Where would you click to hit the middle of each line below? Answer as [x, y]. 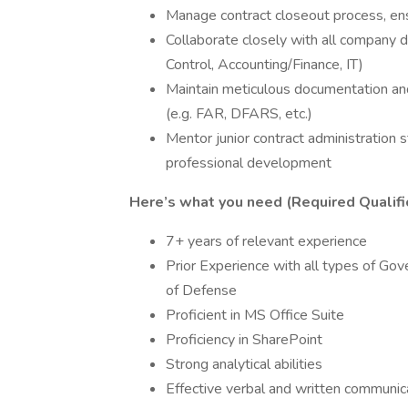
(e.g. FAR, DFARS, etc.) [239, 114]
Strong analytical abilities [244, 364]
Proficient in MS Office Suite [255, 315]
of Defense [201, 291]
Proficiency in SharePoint [244, 340]
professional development [249, 163]
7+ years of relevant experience [266, 241]
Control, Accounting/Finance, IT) [265, 65]
